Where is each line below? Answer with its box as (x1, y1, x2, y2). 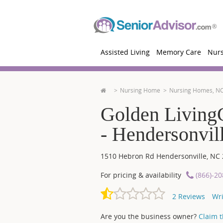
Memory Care (156, 47, 201, 57)
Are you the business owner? (101, 212, 197, 221)
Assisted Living (101, 47, 150, 57)
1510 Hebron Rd (101, 151, 156, 161)
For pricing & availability (101, 170, 181, 180)
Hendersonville (156, 151, 207, 161)
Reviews (176, 192, 205, 201)
